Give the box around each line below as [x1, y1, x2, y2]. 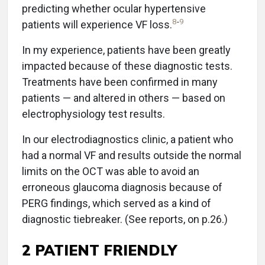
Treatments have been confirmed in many [22, 76, 218, 89]
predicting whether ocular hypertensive [22, 2, 206, 15]
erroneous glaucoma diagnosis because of [22, 181, 222, 194]
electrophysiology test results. [22, 108, 165, 121]
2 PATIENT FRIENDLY [22, 241, 177, 260]
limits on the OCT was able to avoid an [22, 165, 199, 178]
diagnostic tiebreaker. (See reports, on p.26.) [22, 213, 228, 226]
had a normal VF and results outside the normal [22, 149, 241, 162]
